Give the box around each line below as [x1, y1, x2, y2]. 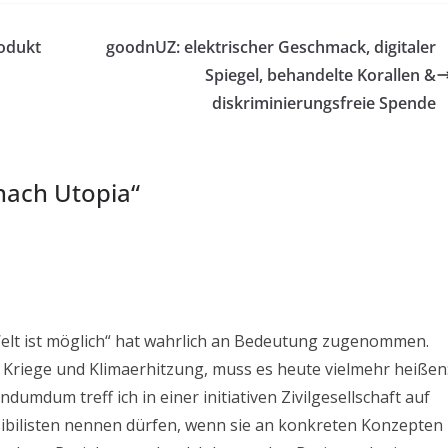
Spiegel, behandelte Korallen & [205, 63, 436, 86]
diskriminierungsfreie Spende [212, 91, 436, 114]
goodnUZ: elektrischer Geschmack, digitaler [106, 35, 436, 58]
